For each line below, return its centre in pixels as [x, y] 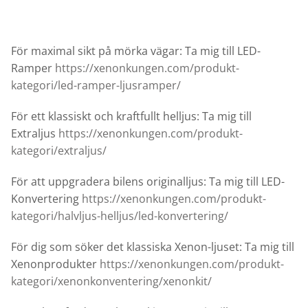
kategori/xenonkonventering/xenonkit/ [111, 282]
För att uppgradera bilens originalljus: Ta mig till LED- [148, 182]
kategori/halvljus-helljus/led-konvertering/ [120, 216]
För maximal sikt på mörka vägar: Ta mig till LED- [136, 51]
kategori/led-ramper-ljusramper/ [96, 86]
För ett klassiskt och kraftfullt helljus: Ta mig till [131, 117]
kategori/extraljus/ [59, 151]
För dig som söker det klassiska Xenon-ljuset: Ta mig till [153, 247]
